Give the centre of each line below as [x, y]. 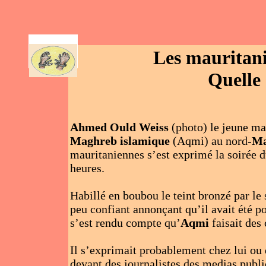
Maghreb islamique [121, 141]
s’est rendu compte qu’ [125, 223]
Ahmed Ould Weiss [119, 127]
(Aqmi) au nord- [212, 141]
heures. [87, 168]
